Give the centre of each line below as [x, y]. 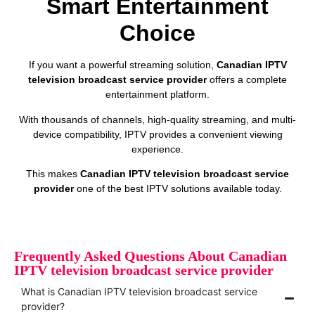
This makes [53, 174]
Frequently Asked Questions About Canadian [150, 256]
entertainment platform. [157, 95]
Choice [157, 33]
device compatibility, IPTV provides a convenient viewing [157, 134]
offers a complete [247, 80]
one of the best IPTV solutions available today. [178, 189]
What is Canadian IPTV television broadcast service [139, 291]
